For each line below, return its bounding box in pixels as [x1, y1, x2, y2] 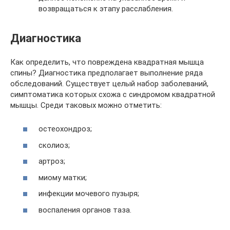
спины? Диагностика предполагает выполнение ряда [10, 68, 203, 78]
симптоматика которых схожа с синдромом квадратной [10, 89, 215, 99]
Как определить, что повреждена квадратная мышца [10, 57, 204, 67]
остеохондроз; [39, 124, 92, 134]
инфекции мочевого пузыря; [39, 189, 139, 199]
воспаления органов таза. [39, 205, 131, 215]
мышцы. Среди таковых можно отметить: [10, 100, 162, 110]
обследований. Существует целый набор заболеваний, [10, 79, 208, 88]
